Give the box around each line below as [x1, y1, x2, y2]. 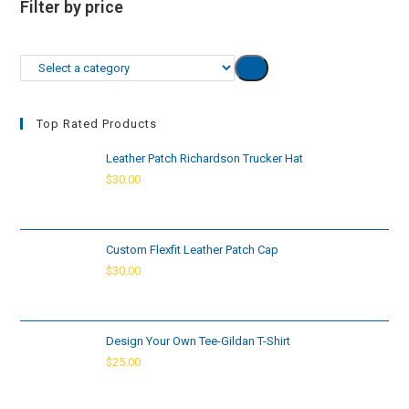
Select [19, 57, 57, 72]
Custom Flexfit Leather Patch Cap [106, 243, 279, 257]
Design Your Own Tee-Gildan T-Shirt [106, 334, 291, 349]
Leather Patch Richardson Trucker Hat [106, 152, 304, 166]
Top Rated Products [37, 117, 158, 131]
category [19, 102, 71, 118]
